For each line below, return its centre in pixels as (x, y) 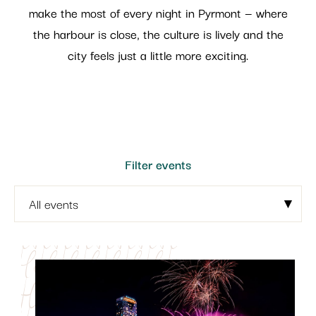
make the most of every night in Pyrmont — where (158, 12)
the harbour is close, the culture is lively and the (158, 33)
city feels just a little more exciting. (158, 54)
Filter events (158, 164)
